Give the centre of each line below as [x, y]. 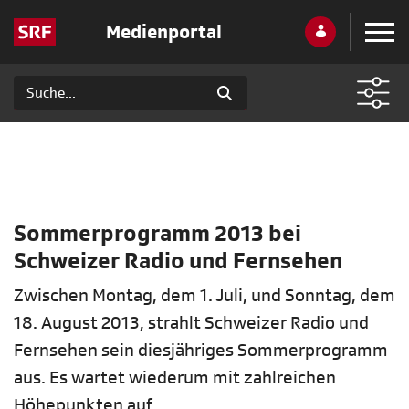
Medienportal [163, 32]
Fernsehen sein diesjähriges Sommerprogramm [201, 351]
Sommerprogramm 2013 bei [157, 234]
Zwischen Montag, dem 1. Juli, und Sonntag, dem [204, 296]
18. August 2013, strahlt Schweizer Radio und [191, 323]
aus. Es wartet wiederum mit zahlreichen [175, 378]
